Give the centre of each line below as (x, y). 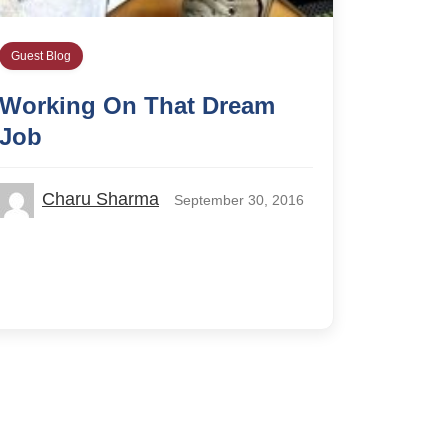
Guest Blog (41, 56)
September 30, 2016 (239, 200)
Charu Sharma (100, 199)
